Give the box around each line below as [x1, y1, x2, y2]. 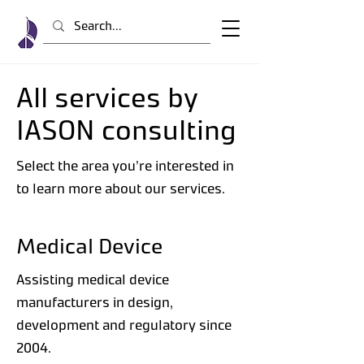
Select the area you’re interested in [16, 156, 234, 174]
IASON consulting [16, 111, 236, 146]
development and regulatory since [16, 315, 232, 333]
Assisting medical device [16, 270, 169, 288]
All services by [16, 79, 198, 114]
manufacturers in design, [16, 292, 173, 310]
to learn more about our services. [16, 179, 225, 197]
